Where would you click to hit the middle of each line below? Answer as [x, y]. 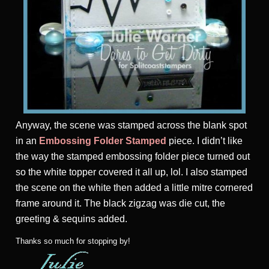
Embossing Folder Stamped [103, 141]
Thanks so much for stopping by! [73, 241]
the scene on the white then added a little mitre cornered [134, 187]
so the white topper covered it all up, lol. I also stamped [131, 172]
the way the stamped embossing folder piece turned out [133, 156]
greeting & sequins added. [71, 219]
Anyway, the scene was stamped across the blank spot [131, 125]
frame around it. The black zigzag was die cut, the [120, 203]
